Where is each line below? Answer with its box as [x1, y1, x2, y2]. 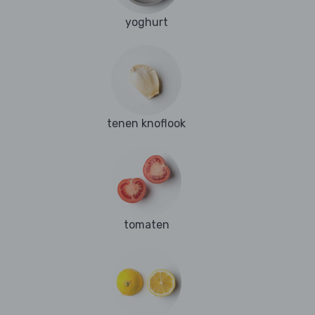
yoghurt [124, 15, 168, 30]
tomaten [123, 218, 169, 232]
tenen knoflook [107, 117, 186, 131]
